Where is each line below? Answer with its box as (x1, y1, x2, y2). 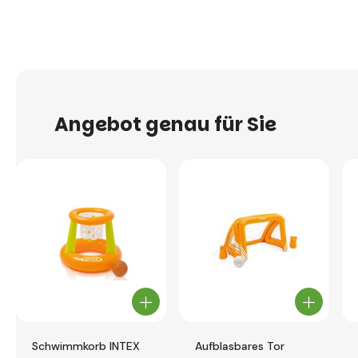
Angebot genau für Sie (54, 110, 276, 137)
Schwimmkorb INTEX (32, 339, 140, 353)
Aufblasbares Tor (195, 339, 284, 353)
